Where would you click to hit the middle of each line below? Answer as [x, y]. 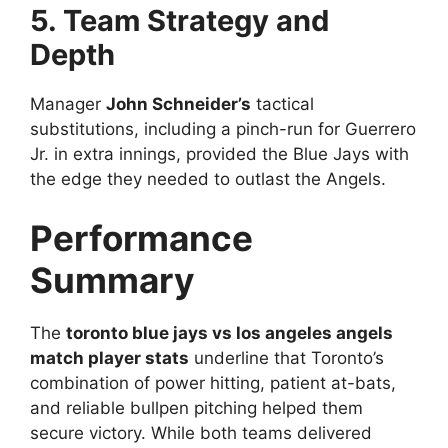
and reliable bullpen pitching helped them [196, 408]
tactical [282, 103]
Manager [68, 103]
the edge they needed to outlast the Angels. [208, 178]
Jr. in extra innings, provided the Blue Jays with [219, 153]
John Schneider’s [178, 103]
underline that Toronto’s [286, 358]
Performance [141, 238]
